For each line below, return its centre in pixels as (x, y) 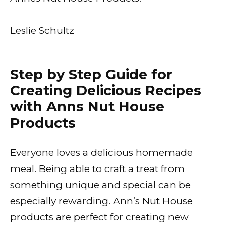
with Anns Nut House (87, 107)
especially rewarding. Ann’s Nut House (101, 201)
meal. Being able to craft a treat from (97, 169)
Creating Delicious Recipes (106, 91)
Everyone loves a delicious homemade (101, 153)
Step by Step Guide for (91, 75)
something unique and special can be (100, 185)
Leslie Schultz (42, 31)
